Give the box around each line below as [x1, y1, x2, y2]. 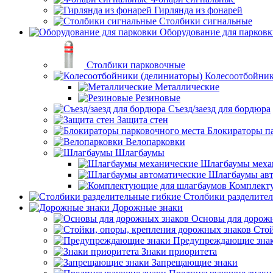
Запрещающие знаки [152, 257, 238, 268]
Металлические [155, 82, 219, 92]
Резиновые [135, 93, 180, 103]
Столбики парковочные [87, 60, 185, 70]
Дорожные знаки [112, 202, 183, 213]
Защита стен [117, 115, 168, 125]
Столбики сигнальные [159, 16, 252, 26]
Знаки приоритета [141, 246, 217, 257]
